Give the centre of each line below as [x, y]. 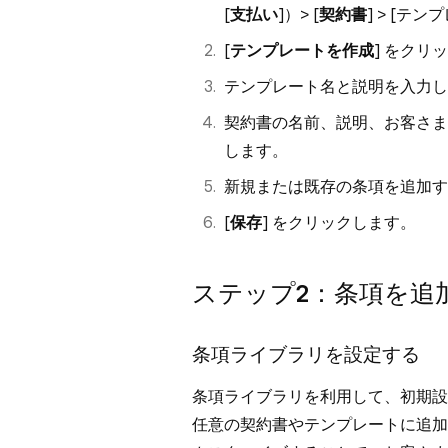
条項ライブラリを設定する [308, 354]
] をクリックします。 [339, 222]
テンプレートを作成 [302, 50]
